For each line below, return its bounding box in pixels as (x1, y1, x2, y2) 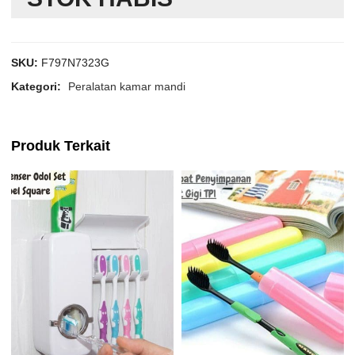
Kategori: (11, 79, 65, 93)
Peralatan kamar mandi (68, 79, 186, 93)
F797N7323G (41, 55, 110, 69)
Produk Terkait (11, 137, 111, 154)
